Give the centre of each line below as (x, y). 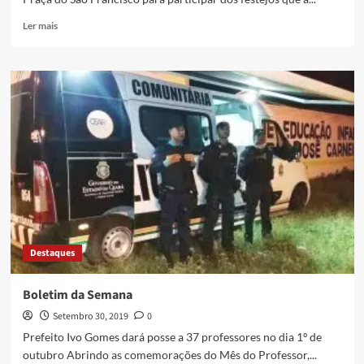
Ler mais (40, 26)
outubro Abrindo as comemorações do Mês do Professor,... (169, 355)
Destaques (52, 253)
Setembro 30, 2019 (90, 317)
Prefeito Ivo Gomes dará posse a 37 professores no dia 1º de (172, 337)
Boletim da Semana (77, 295)
